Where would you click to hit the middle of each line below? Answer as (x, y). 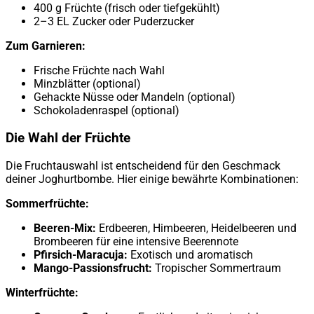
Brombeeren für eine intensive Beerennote (136, 241)
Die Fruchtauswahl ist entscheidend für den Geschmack (143, 165)
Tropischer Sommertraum (217, 268)
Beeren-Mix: (65, 228)
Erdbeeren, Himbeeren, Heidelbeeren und (196, 228)
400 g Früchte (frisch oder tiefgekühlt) (127, 8)
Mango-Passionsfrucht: (93, 268)
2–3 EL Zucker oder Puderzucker (114, 22)
